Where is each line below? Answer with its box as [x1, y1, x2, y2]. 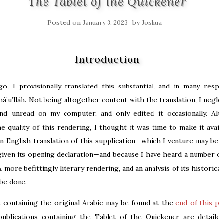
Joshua [142, 19, 162, 27]
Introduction [74, 53, 140, 65]
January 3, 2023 [83, 19, 128, 27]
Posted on [47, 18, 83, 27]
